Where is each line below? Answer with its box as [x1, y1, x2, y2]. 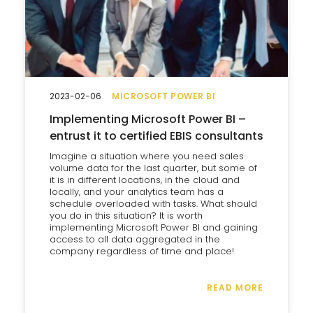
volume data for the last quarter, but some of [50, 161, 257, 175]
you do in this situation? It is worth [50, 209, 203, 222]
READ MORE [207, 282, 263, 293]
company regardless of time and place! [50, 245, 234, 258]
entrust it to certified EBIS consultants [50, 128, 263, 144]
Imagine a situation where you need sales [50, 150, 244, 163]
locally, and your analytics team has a [50, 185, 224, 198]
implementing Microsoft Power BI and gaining [50, 221, 258, 234]
